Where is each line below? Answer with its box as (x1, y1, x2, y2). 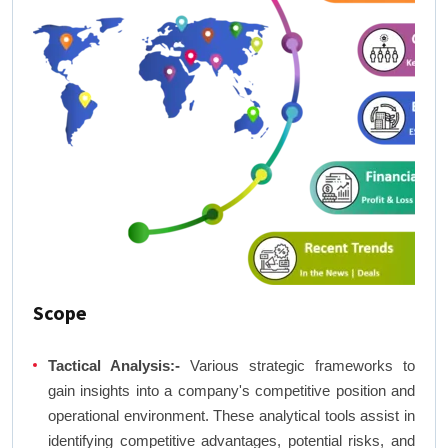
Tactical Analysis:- (48, 357, 180, 375)
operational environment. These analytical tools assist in (48, 407, 415, 425)
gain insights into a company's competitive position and (48, 382, 415, 400)
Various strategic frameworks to (180, 357, 415, 375)
